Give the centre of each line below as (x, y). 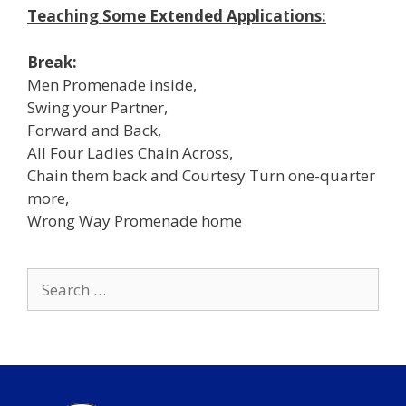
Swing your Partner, (97, 107)
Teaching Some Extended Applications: (177, 16)
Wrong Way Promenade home (135, 220)
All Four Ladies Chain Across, (130, 152)
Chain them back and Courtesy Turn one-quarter (201, 175)
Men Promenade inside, (112, 84)
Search (50, 278)
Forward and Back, (94, 130)
